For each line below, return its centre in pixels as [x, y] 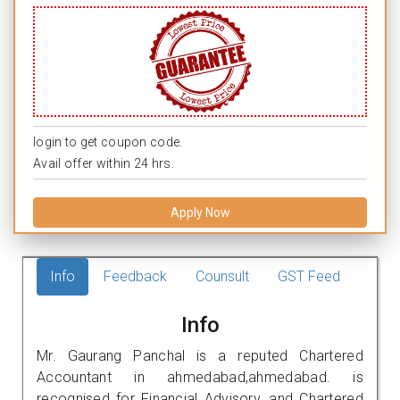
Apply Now [200, 212]
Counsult [222, 276]
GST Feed [309, 276]
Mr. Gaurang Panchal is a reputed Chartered [200, 355]
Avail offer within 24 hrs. [104, 163]
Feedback [135, 276]
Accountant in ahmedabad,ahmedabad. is [200, 377]
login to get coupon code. [108, 142]
